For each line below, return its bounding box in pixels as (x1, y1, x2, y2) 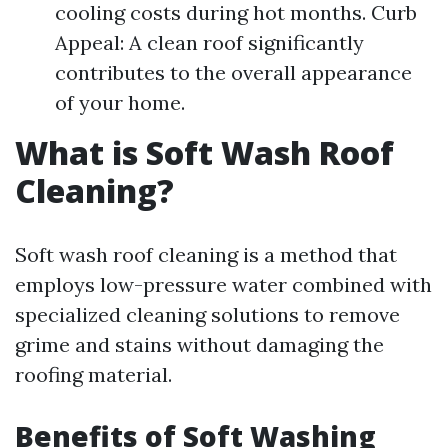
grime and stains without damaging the (15, 332, 384, 357)
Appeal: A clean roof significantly (55, 30, 364, 55)
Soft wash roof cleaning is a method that (15, 242, 397, 267)
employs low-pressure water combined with (15, 272, 432, 297)
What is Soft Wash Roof (15, 131, 394, 174)
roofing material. (15, 362, 172, 387)
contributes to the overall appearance (55, 60, 412, 85)
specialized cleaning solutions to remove (15, 302, 400, 327)
